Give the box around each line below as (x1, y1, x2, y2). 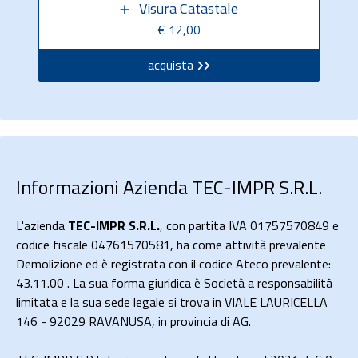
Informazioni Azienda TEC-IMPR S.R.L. (16, 173, 322, 201)
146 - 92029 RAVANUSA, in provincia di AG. (16, 312, 251, 331)
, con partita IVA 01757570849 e (160, 216, 339, 235)
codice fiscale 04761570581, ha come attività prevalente (16, 235, 326, 254)
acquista (148, 55, 194, 74)
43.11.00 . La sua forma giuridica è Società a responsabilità (16, 273, 332, 292)
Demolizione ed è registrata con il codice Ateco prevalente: (16, 254, 331, 273)
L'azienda (16, 216, 68, 235)
